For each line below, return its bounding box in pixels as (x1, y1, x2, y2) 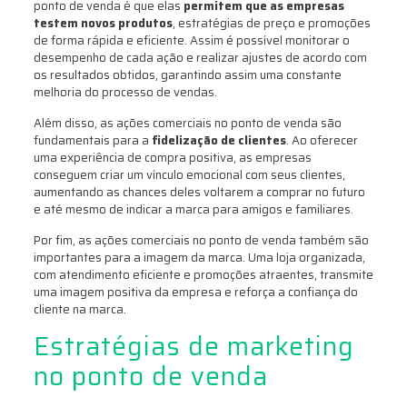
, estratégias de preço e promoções (172, 14, 371, 34)
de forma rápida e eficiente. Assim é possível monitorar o (33, 31, 350, 51)
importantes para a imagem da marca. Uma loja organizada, (33, 248, 365, 268)
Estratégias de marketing (33, 326, 354, 367)
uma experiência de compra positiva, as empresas (33, 148, 312, 168)
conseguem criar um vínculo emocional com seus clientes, (33, 165, 345, 185)
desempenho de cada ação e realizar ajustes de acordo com (33, 48, 367, 68)
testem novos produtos (33, 14, 173, 34)
